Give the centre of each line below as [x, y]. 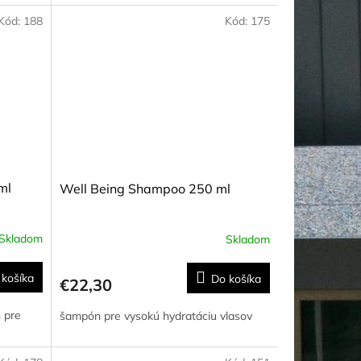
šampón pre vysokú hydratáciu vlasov [156, 316]
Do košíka [236, 279]
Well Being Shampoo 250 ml [145, 189]
